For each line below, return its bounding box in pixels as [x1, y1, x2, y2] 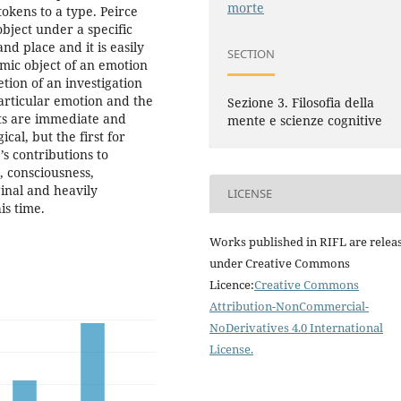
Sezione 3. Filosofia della [227, 93, 375, 111]
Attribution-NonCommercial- [209, 297, 369, 314]
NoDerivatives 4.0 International [209, 319, 383, 336]
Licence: [209, 276, 254, 293]
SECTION [227, 46, 276, 63]
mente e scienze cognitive [227, 111, 383, 129]
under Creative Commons [209, 254, 350, 271]
